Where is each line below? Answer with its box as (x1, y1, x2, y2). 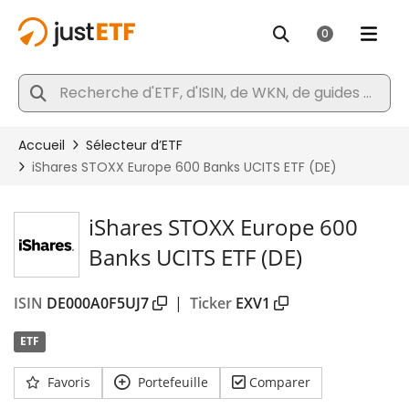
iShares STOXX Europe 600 (89, 212, 358, 242)
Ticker (190, 293, 232, 313)
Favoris (47, 373, 90, 391)
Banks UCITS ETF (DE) (89, 242, 302, 272)
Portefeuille (138, 373, 208, 391)
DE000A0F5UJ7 (47, 293, 149, 313)
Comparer (249, 373, 310, 391)
